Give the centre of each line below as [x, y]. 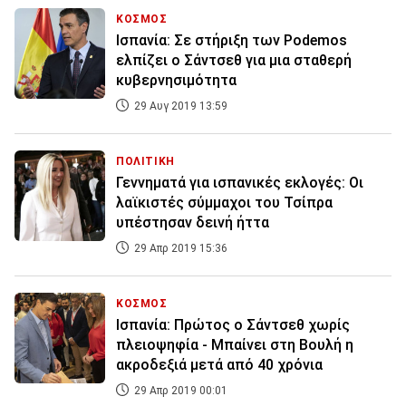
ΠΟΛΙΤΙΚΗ [145, 162]
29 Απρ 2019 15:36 [179, 249]
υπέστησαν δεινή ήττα [193, 223]
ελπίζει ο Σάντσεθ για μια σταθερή [234, 61]
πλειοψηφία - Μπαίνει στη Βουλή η [235, 345]
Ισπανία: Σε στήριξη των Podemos [232, 41]
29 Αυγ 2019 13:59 [179, 106]
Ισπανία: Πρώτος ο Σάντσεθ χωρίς [233, 325]
